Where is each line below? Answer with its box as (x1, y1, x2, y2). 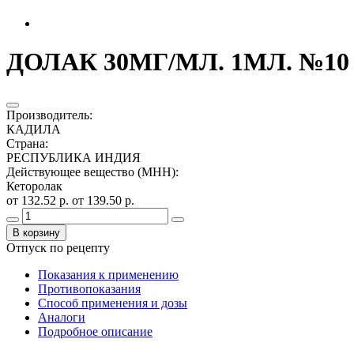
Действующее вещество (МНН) (6, 164, 175, 179)
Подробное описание (38, 324, 153, 338)
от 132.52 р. (6, 193, 72, 207)
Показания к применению (38, 267, 179, 281)
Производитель (6, 107, 89, 122)
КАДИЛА (6, 122, 61, 136)
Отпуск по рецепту (6, 240, 110, 254)
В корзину (13, 226, 60, 239)
